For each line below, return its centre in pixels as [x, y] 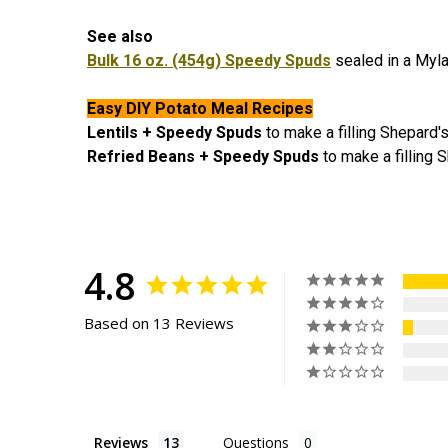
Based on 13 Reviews [159, 323]
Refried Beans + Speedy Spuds [203, 156]
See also [122, 36]
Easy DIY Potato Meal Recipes [200, 108]
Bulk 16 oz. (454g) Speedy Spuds [209, 60]
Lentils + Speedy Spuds [174, 132]
